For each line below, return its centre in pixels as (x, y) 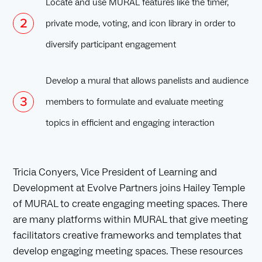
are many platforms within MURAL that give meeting (131, 220)
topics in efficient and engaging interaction (130, 123)
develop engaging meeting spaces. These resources (128, 251)
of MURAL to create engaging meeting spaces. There (130, 204)
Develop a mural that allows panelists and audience (147, 81)
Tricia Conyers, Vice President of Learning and (115, 173)
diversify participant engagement (111, 45)
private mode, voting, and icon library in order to (141, 24)
